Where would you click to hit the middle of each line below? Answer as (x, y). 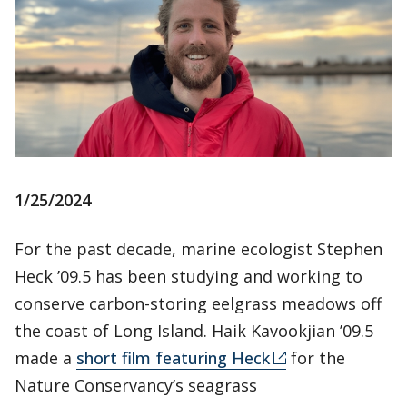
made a (45, 358)
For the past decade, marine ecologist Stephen (199, 249)
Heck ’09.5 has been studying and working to (189, 276)
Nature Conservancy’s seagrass (136, 385)
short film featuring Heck (173, 358)
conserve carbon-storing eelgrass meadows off (198, 303)
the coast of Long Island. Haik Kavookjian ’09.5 (194, 331)
